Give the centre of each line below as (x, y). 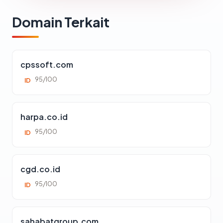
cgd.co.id (40, 169)
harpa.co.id (44, 116)
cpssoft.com (47, 64)
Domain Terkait (61, 22)
